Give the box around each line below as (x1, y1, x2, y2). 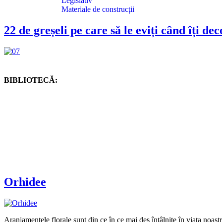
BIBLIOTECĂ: (4, 75, 57, 84)
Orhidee (4, 175, 46, 188)
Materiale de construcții (61, 5, 134, 14)
